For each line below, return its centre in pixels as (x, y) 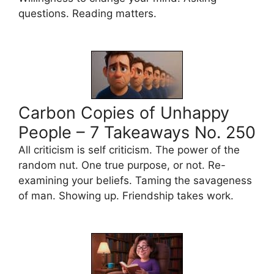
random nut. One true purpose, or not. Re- (122, 165)
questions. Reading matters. (87, 13)
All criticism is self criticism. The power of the (129, 150)
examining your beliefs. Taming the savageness (135, 180)
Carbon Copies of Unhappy (124, 113)
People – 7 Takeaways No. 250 (137, 132)
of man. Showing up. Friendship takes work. (126, 195)
